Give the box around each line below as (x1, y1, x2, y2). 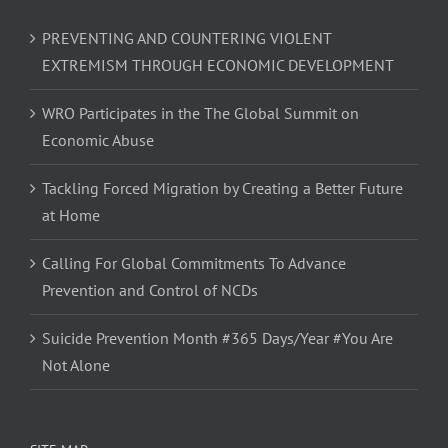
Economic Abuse (42, 130, 154, 151)
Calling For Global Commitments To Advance (42, 253, 346, 274)
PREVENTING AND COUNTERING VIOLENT (42, 28, 331, 49)
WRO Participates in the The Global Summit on (42, 103, 359, 124)
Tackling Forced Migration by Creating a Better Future (42, 178, 403, 199)
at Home (42, 205, 100, 226)
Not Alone (42, 355, 110, 376)
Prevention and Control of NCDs (42, 280, 258, 301)
